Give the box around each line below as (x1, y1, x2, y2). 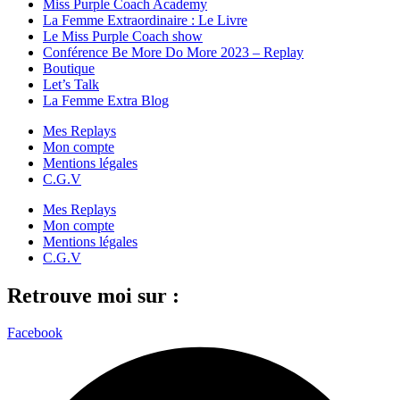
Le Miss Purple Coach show (43, 28, 203, 44)
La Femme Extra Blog (43, 92, 169, 108)
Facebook (7, 325, 62, 341)
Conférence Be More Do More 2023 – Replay (43, 44, 304, 60)
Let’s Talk (43, 76, 99, 92)
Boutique (43, 60, 95, 76)
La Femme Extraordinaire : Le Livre (43, 12, 247, 28)
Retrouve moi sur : (7, 283, 179, 307)
